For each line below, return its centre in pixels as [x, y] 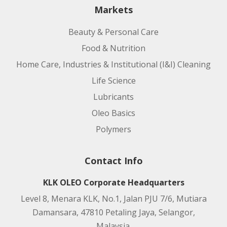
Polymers [113, 129]
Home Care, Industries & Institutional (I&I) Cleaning [113, 64]
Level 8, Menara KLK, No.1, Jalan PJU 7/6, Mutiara [113, 198]
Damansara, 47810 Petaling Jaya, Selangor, [113, 212]
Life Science [113, 80]
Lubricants [113, 97]
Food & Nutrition [113, 48]
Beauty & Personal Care [113, 32]
